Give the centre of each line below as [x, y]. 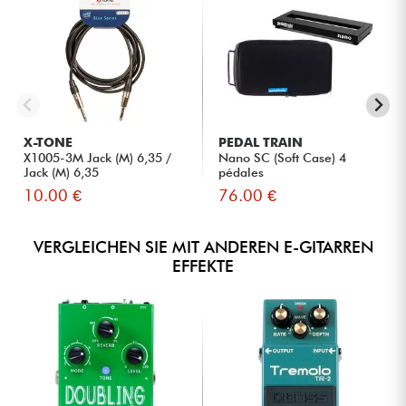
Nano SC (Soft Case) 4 [283, 158]
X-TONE [48, 143]
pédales [242, 173]
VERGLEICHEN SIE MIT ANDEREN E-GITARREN [203, 247]
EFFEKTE [203, 266]
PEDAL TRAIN [261, 143]
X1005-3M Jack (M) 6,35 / [98, 158]
